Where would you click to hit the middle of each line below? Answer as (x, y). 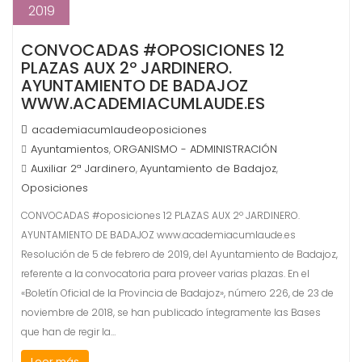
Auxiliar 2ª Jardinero (83, 168)
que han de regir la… (68, 332)
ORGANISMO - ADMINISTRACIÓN (195, 149)
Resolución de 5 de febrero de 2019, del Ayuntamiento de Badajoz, (179, 254)
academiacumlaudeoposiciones (119, 130)
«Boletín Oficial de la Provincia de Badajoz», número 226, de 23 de (177, 293)
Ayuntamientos (70, 149)
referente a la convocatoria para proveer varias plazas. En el (165, 274)
